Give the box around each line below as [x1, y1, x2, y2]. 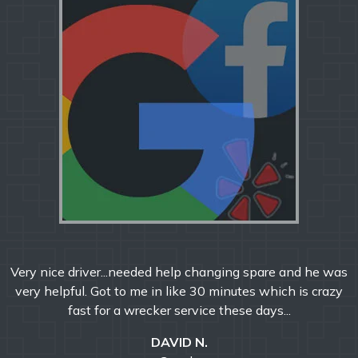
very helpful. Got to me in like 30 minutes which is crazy [15, 282, 343, 299]
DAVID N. [150, 333, 208, 350]
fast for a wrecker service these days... [67, 301, 291, 318]
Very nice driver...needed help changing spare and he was [10, 263, 348, 280]
